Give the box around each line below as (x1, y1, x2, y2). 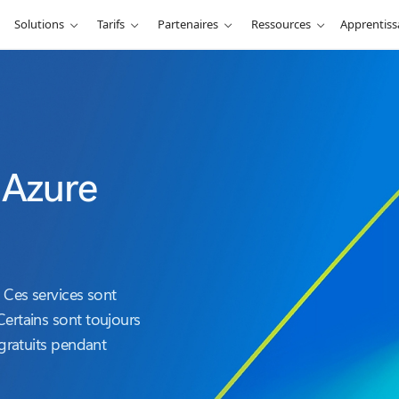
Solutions (14, 16, 65, 32)
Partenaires (158, 16, 219, 32)
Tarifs (97, 16, 126, 32)
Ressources (251, 16, 312, 32)
